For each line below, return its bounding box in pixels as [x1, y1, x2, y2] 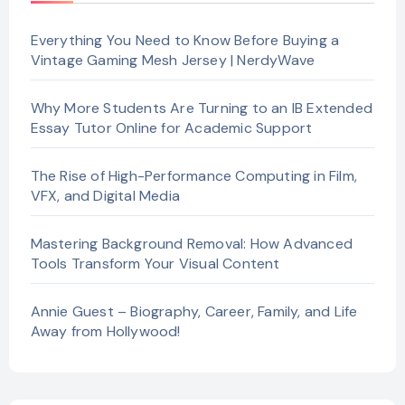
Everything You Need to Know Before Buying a [30, 31, 340, 51]
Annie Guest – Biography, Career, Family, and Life [30, 302, 358, 322]
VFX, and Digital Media [30, 186, 180, 206]
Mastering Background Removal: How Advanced [30, 234, 353, 254]
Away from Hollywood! [30, 322, 181, 342]
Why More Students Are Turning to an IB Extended [30, 99, 372, 118]
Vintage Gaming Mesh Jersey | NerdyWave [30, 51, 316, 71]
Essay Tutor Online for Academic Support [30, 118, 313, 138]
